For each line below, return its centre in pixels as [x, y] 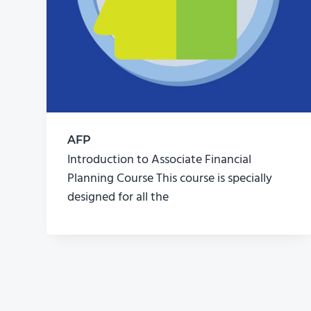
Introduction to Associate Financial [160, 160]
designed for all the [118, 198]
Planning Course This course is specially [170, 179]
